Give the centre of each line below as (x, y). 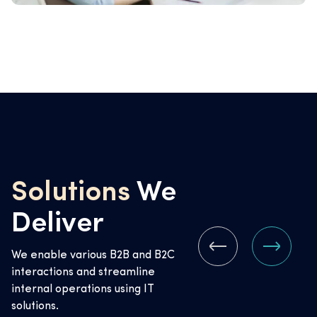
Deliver (58, 225)
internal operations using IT (83, 290)
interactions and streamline (83, 273)
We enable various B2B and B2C (93, 256)
